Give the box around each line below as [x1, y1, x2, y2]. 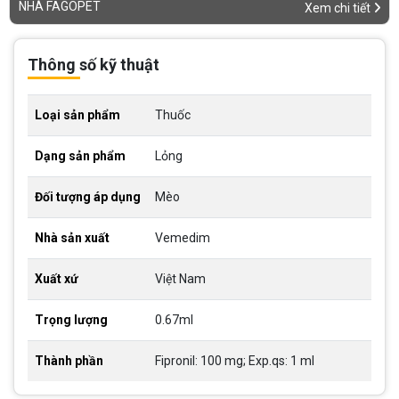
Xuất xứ [35, 272, 78, 286]
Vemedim [155, 231, 210, 245]
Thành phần [35, 354, 103, 368]
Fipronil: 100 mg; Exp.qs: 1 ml [155, 354, 314, 368]
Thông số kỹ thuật [28, 55, 159, 74]
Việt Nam [155, 272, 206, 286]
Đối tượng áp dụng [35, 190, 141, 204]
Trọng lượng [35, 313, 108, 327]
